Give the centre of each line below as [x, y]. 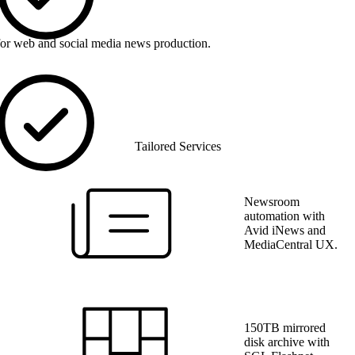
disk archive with [287, 342]
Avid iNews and [285, 230]
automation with [284, 216]
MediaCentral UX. [291, 244]
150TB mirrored [285, 327]
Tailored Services [177, 146]
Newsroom [272, 201]
